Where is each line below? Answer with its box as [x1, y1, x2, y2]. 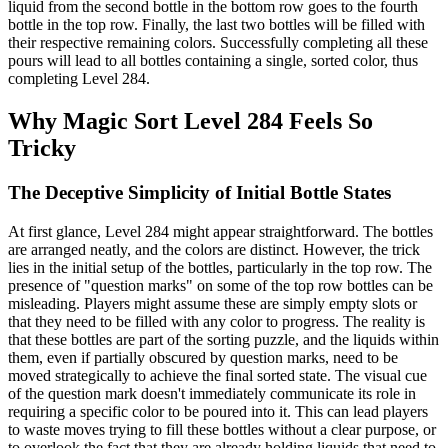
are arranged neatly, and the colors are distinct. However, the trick [8, 240, 420, 258]
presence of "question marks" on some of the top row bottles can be [8, 276, 433, 294]
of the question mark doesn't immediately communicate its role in [8, 384, 416, 402]
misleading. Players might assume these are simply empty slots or [8, 294, 417, 312]
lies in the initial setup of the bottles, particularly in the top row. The [8, 258, 432, 276]
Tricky [8, 135, 76, 162]
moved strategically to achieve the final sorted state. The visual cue [8, 366, 427, 384]
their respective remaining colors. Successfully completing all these [8, 34, 428, 52]
